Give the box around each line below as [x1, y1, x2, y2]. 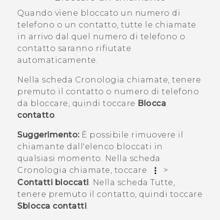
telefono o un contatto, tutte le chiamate [17, 20, 196, 29]
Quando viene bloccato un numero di [17, 8, 180, 18]
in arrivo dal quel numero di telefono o [17, 31, 186, 41]
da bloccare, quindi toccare [17, 98, 137, 108]
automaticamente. [17, 55, 98, 65]
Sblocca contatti [17, 201, 86, 211]
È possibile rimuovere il [79, 130, 183, 139]
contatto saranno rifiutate [17, 43, 131, 53]
